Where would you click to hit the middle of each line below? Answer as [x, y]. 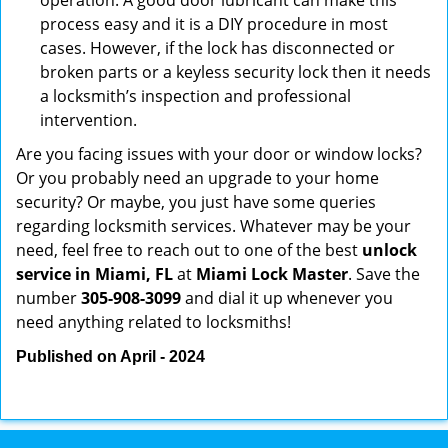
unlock [389, 250]
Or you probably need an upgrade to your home [197, 178]
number [48, 298]
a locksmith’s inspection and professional [195, 96]
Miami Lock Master [272, 274]
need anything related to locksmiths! [153, 322]
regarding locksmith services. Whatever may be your [213, 226]
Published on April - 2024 [110, 356]
